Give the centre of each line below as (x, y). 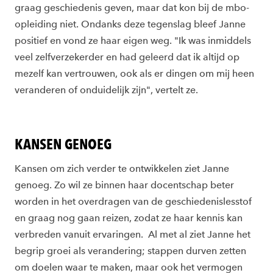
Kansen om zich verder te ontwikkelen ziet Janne (122, 169)
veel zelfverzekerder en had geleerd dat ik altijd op (127, 57)
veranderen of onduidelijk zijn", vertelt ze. (108, 90)
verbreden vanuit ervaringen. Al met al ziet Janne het (133, 235)
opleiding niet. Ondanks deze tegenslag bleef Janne (130, 24)
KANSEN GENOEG (63, 144)
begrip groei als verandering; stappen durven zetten (130, 251)
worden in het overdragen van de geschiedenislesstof (133, 202)
